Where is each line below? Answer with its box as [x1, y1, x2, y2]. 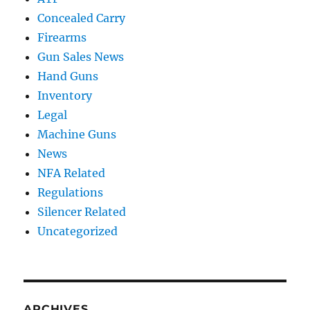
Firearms [37, 30, 87, 45]
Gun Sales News [37, 50, 125, 64]
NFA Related [37, 166, 106, 181]
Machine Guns [37, 127, 117, 142]
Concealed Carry [37, 11, 126, 26]
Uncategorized [37, 224, 118, 239]
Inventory [37, 89, 93, 103]
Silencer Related [37, 205, 127, 219]
